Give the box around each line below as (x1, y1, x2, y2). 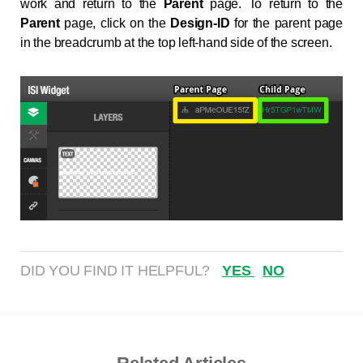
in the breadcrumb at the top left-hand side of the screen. (20, 36, 332, 50)
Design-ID (170, 16, 234, 31)
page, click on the (64, 16, 171, 31)
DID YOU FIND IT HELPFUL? (20, 262, 214, 279)
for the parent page (233, 16, 344, 31)
